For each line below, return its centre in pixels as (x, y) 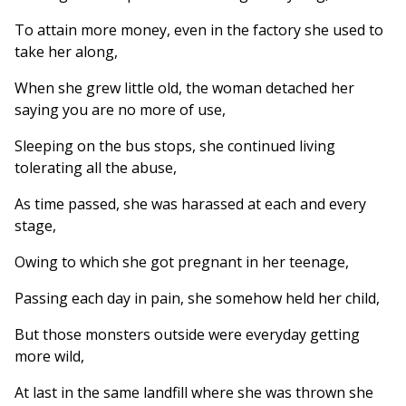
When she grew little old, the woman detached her (184, 87)
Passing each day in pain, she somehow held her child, (197, 298)
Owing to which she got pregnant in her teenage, (182, 261)
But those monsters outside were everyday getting (187, 334)
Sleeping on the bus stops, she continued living (175, 145)
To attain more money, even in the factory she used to (199, 29)
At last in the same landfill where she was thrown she (194, 392)
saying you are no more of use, (120, 109)
